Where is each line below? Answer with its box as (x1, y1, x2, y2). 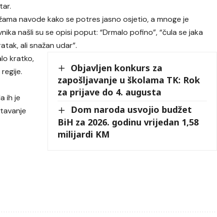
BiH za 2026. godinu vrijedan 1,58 (58, 116, 199, 128)
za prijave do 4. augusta (58, 86, 162, 98)
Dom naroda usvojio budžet (71, 104, 192, 116)
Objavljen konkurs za (71, 62, 163, 74)
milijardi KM (58, 128, 110, 140)
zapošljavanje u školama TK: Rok (58, 74, 201, 86)
